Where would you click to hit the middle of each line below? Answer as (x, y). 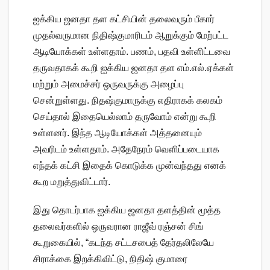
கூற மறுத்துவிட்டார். (72, 182)
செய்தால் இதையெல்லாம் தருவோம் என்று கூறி (125, 117)
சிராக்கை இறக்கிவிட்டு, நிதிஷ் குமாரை (110, 259)
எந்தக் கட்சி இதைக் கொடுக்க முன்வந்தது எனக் (130, 166)
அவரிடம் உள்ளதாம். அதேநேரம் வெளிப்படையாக (126, 149)
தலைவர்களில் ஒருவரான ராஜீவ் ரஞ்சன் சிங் (118, 227)
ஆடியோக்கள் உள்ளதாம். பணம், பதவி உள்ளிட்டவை (132, 52)
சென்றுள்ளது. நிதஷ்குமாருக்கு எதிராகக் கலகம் (128, 101)
